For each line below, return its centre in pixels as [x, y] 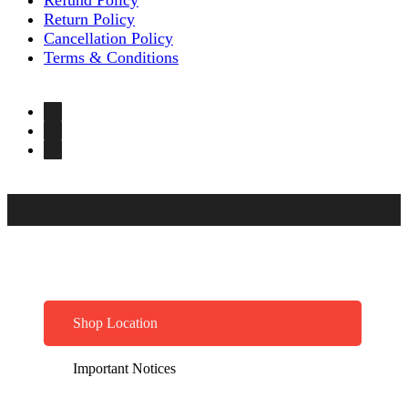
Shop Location [115, 323]
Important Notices [124, 369]
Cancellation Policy [108, 38]
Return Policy [89, 19]
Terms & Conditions [111, 57]
